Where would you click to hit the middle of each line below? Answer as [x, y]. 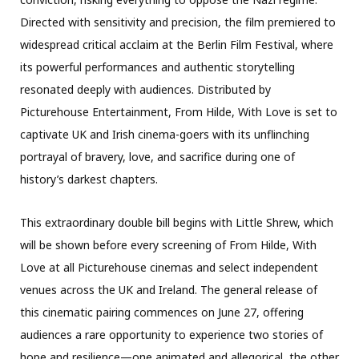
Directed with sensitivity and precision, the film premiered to [178, 22]
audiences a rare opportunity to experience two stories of [171, 335]
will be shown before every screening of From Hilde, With [168, 245]
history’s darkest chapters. [89, 179]
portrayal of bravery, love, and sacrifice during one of [157, 157]
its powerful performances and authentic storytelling [157, 67]
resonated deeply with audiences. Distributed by [145, 90]
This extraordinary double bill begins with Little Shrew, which [177, 223]
